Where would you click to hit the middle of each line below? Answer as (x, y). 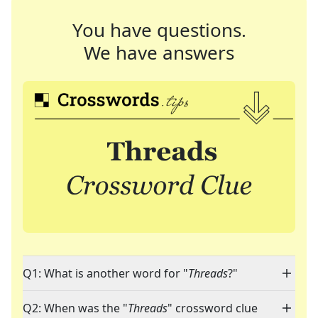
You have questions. (159, 30)
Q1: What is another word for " (105, 274)
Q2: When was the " (75, 308)
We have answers (159, 53)
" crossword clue (213, 308)
